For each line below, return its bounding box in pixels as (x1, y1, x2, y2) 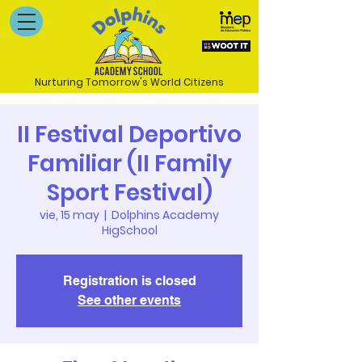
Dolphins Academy (112, 207, 219, 223)
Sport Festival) (46, 177, 213, 208)
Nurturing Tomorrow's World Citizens (35, 75, 224, 89)
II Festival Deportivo (17, 119, 242, 150)
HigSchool (101, 222, 158, 238)
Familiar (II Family (27, 148, 232, 179)
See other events (78, 293, 181, 308)
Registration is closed (62, 273, 196, 288)
